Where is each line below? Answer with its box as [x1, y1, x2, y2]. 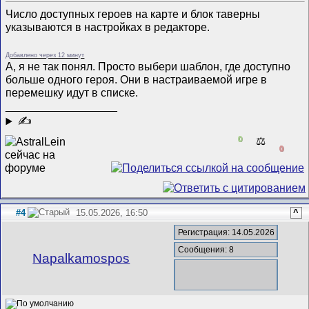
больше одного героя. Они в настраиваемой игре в [6, 73, 268, 86]
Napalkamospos [32, 251, 130, 266]
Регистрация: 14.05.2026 [177, 228, 275, 238]
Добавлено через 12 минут [6, 52, 85, 59]
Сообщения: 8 [177, 245, 234, 255]
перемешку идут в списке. [6, 86, 139, 99]
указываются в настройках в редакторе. [6, 21, 213, 34]
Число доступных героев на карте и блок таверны [6, 8, 261, 21]
